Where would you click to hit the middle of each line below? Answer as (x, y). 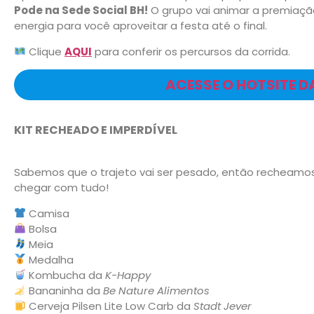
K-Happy (128, 275)
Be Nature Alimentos (157, 290)
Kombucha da (66, 275)
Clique (46, 51)
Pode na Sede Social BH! (81, 11)
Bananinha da (65, 290)
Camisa (48, 213)
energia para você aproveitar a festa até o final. (141, 26)
